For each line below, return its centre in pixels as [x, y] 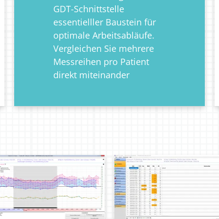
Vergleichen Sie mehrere [104, 49]
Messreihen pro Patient [101, 62]
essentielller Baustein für [105, 22]
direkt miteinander [91, 75]
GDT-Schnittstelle [89, 9]
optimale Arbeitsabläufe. [104, 35]
